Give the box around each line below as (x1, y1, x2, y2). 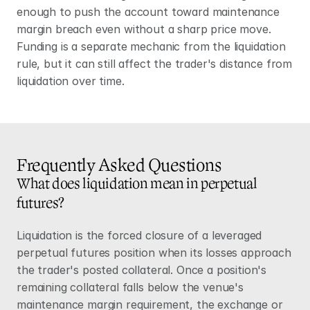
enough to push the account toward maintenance (17, 5, 280, 19)
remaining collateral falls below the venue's (17, 280, 244, 294)
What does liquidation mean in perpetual (17, 174, 257, 193)
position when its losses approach (110, 246, 291, 259)
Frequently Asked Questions (17, 154, 222, 176)
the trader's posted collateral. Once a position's (17, 263, 267, 277)
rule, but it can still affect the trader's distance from (17, 57, 293, 71)
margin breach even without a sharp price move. (17, 22, 271, 36)
